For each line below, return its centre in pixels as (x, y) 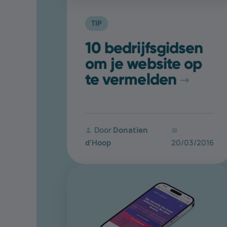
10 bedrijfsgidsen (144, 47)
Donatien (130, 129)
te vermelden (131, 79)
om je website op (144, 63)
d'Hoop (98, 142)
